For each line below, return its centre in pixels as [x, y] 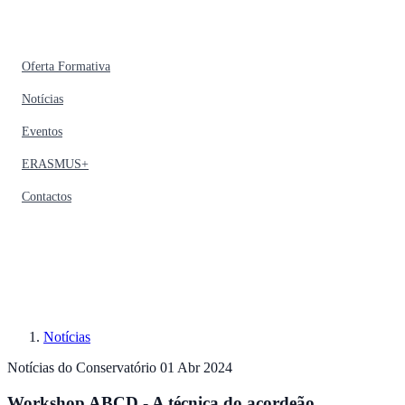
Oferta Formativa [66, 66]
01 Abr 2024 [196, 367]
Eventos [42, 132]
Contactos [47, 197]
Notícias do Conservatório [84, 367]
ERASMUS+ [55, 164]
